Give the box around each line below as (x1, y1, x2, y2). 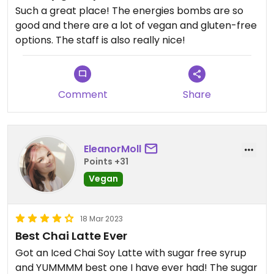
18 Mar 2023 (80, 213, 123, 224)
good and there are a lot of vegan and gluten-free (15, 18, 257, 32)
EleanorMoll (84, 142, 141, 157)
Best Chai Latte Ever (15, 228, 127, 243)
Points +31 (84, 155, 128, 168)
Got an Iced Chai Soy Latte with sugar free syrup (15, 245, 246, 260)
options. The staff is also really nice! (15, 32, 185, 47)
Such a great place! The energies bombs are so (15, 3, 243, 18)
